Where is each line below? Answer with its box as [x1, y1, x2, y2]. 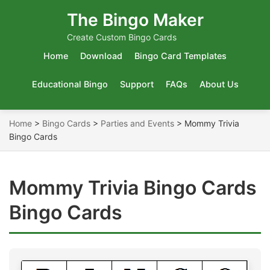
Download [80, 51, 122, 61]
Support [119, 79, 154, 89]
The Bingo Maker [66, 10, 204, 30]
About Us [199, 79, 239, 89]
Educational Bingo [31, 79, 108, 89]
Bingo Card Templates [134, 51, 227, 61]
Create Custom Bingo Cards [66, 32, 177, 42]
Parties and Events [101, 118, 174, 128]
